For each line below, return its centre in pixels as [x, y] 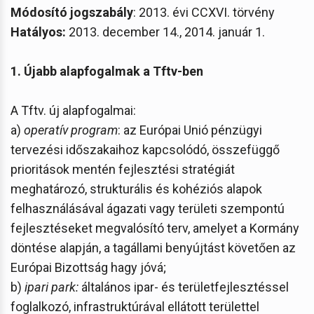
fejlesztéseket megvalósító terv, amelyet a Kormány [155, 228]
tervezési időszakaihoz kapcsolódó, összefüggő [145, 149]
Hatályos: [38, 32]
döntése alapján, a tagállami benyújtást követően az [153, 247]
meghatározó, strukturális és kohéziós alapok [136, 189]
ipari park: [52, 287]
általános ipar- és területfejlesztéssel [184, 287]
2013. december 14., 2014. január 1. [165, 32]
